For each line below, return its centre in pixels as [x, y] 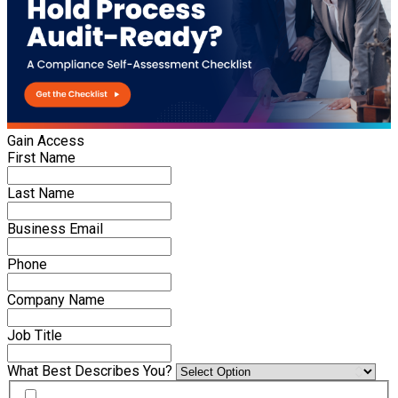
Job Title [35, 335]
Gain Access [46, 140]
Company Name [56, 299]
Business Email [55, 228]
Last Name [41, 193]
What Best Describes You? [92, 370]
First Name [41, 157]
